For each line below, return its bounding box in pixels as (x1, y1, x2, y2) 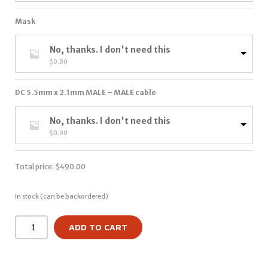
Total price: (15, 162, 55, 171)
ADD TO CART (68, 222, 127, 233)
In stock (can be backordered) (15, 192, 108, 201)
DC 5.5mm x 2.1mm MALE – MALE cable (15, 88, 156, 97)
